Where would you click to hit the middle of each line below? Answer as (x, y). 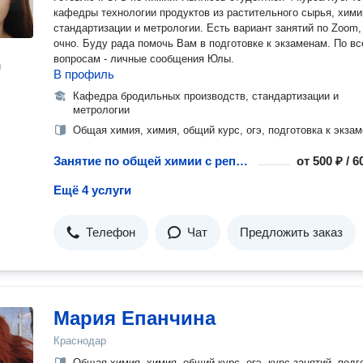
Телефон (111, 232)
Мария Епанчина (135, 318)
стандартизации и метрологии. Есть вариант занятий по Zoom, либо (130, 28)
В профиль (84, 74)
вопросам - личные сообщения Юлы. (144, 59)
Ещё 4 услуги (92, 190)
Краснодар (80, 341)
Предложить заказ (291, 232)
